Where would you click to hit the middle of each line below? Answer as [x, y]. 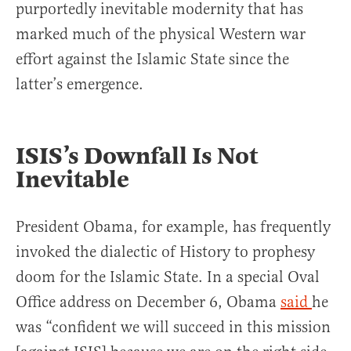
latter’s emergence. [80, 85]
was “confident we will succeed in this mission [173, 327]
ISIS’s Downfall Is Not [137, 156]
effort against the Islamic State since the [152, 60]
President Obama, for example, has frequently [173, 227]
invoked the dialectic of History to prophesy [165, 252]
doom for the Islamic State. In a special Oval [168, 277]
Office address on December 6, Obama [148, 302]
